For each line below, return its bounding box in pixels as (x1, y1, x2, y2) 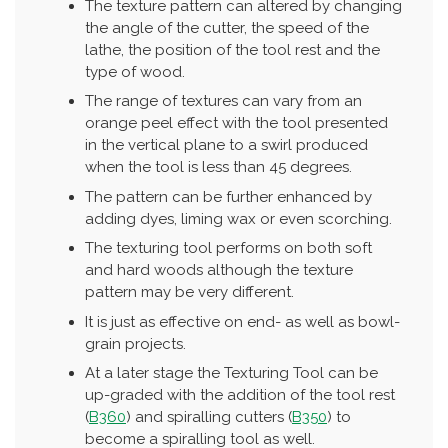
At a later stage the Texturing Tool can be (85, 364, 378, 383)
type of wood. (85, 62, 185, 81)
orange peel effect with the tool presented (85, 114, 388, 133)
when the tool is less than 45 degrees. (85, 158, 352, 177)
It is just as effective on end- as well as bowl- (85, 312, 400, 331)
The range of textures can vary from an (85, 92, 362, 111)
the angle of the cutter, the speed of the (85, 18, 369, 37)
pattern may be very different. (85, 283, 294, 302)
